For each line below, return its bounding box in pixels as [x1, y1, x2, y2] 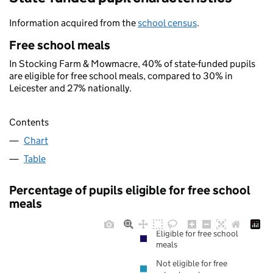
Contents [9, 116, 49, 129]
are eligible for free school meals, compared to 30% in [9, 70, 233, 82]
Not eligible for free [155, 258, 227, 269]
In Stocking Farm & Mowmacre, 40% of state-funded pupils [9, 58, 255, 69]
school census [138, 17, 197, 29]
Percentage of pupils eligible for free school [9, 183, 250, 198]
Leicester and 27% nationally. [9, 82, 132, 94]
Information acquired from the [9, 17, 138, 29]
